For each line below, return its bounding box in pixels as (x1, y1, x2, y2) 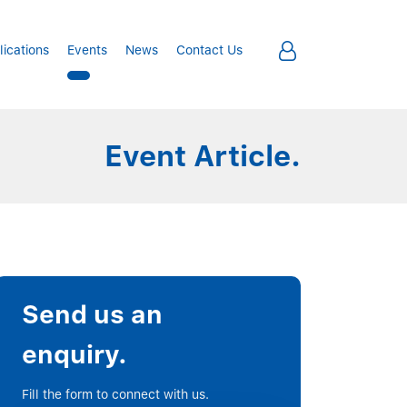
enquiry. (22, 339, 128, 370)
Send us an (22, 299, 164, 330)
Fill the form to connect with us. (22, 387, 210, 402)
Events (67, 43, 107, 57)
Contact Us (176, 43, 243, 57)
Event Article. (104, 139, 301, 174)
